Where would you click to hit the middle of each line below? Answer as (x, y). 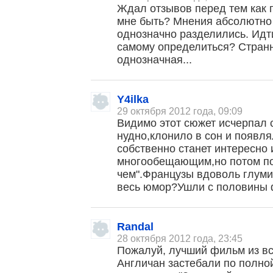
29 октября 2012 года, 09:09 (180, 111)
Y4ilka (133, 99)
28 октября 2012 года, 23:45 (180, 239)
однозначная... (155, 60)
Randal (136, 227)
